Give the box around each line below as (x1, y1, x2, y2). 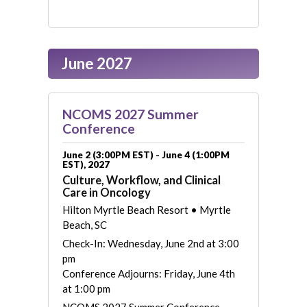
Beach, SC (62, 219, 107, 232)
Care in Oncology (62, 186, 151, 200)
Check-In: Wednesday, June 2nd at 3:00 (62, 237, 239, 250)
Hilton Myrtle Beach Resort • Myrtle (62, 204, 231, 217)
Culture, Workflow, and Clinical (62, 173, 221, 188)
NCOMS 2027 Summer (62, 106, 199, 122)
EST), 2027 (62, 158, 110, 170)
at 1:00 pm (62, 282, 110, 295)
